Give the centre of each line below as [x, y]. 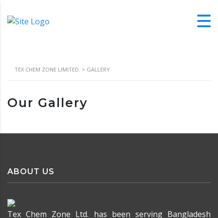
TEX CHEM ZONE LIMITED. [47, 69]
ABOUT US [31, 172]
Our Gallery [47, 103]
